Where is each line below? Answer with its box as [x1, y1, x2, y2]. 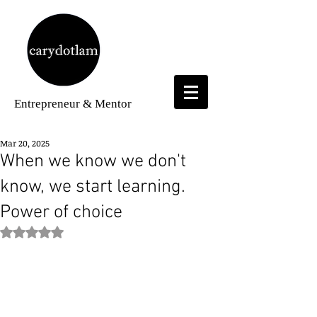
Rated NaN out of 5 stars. [31, 224, 146, 238]
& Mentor [80, 97, 132, 110]
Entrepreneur [14, 97, 80, 110]
